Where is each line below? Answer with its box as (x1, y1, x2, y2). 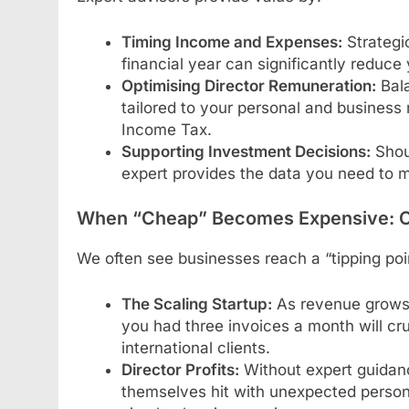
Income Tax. (121, 120, 212, 139)
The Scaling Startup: (121, 294, 272, 313)
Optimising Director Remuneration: (121, 76, 376, 95)
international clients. (121, 338, 270, 357)
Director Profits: (121, 360, 239, 379)
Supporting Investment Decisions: (121, 142, 371, 161)
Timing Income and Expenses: (121, 32, 342, 51)
